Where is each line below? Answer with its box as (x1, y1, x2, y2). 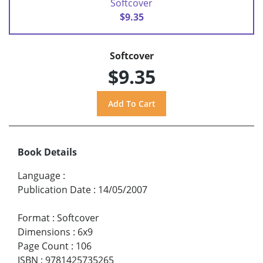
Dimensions (18, 225, 70, 238)
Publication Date (18, 183, 91, 196)
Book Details (18, 145, 77, 159)
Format (18, 211, 50, 224)
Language (18, 168, 60, 182)
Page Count (18, 239, 69, 252)
